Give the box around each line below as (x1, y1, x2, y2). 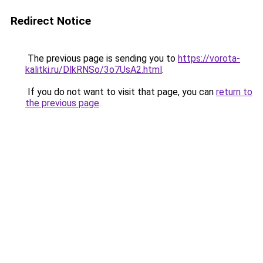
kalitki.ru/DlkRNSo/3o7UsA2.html (25, 64, 162, 75)
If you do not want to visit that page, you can (25, 86, 216, 97)
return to (216, 86, 252, 97)
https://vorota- (178, 53, 240, 64)
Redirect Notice (11, 14, 91, 28)
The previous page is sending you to (25, 53, 178, 64)
